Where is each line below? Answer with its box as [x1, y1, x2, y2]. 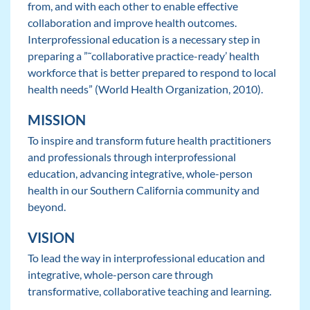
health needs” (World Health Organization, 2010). [27, 82, 263, 95]
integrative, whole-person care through [27, 268, 213, 281]
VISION [27, 229, 75, 246]
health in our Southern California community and [27, 183, 259, 197]
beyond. [27, 200, 66, 213]
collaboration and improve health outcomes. [27, 16, 237, 29]
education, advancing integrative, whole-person [27, 167, 253, 180]
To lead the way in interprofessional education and [27, 251, 265, 264]
